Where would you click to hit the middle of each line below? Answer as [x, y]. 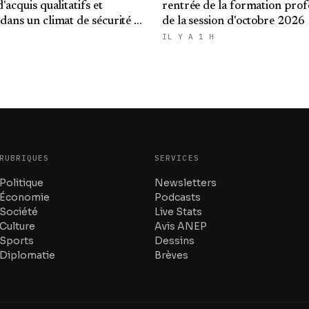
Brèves [171, 255]
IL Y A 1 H [188, 37]
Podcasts [177, 197]
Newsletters [185, 183]
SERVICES [177, 158]
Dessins [174, 241]
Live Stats [178, 212]
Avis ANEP [180, 226]
